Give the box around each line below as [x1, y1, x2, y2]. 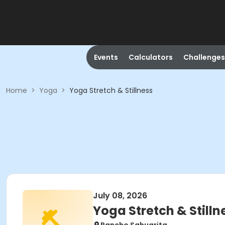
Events [93, 52, 118, 62]
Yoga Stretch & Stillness [69, 85, 153, 95]
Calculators [128, 52, 173, 62]
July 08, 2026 [93, 190, 147, 201]
